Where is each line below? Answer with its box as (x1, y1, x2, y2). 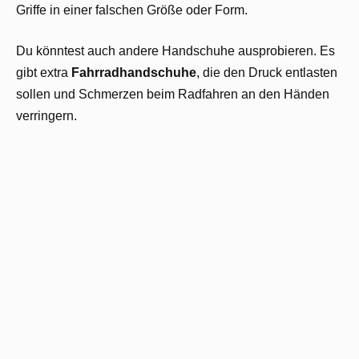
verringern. (16, 108, 77, 123)
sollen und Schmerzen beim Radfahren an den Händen (16, 87, 329, 101)
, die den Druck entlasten (196, 65, 337, 79)
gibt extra (16, 65, 71, 79)
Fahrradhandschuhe (71, 65, 196, 79)
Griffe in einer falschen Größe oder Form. (16, 2, 248, 17)
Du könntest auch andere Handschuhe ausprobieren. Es (16, 43, 335, 58)
